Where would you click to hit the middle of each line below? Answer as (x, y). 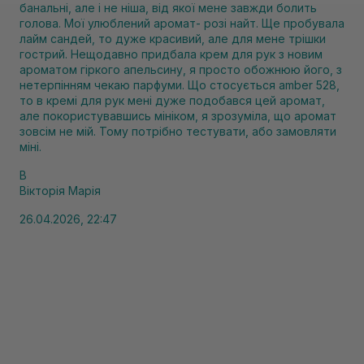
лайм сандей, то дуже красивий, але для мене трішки (173, 39)
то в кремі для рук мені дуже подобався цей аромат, (172, 100)
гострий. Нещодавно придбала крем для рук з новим (171, 54)
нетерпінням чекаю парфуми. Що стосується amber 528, (180, 85)
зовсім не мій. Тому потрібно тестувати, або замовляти (178, 131)
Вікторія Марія (60, 191)
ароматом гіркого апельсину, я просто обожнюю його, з (181, 69)
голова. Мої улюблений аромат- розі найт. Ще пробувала (182, 23)
